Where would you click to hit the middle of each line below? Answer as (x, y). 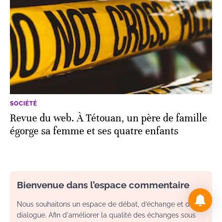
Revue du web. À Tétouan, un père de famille (109, 118)
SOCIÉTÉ (24, 103)
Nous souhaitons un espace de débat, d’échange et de (105, 204)
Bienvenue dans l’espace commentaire (103, 185)
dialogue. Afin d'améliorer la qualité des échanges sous (106, 215)
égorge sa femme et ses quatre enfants (94, 131)
